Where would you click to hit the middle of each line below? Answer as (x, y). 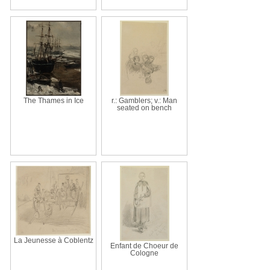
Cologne (144, 253)
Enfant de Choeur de (144, 246)
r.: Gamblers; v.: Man (144, 100)
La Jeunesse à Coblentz (53, 240)
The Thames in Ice (53, 100)
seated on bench (144, 108)
